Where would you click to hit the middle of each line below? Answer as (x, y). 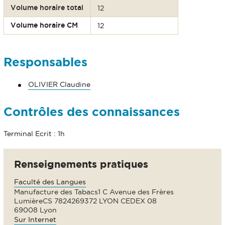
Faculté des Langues (50, 182)
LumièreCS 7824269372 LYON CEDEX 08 (85, 201)
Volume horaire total (47, 7)
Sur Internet (35, 220)
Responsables (45, 62)
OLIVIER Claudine (59, 85)
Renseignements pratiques (81, 164)
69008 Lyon (35, 210)
